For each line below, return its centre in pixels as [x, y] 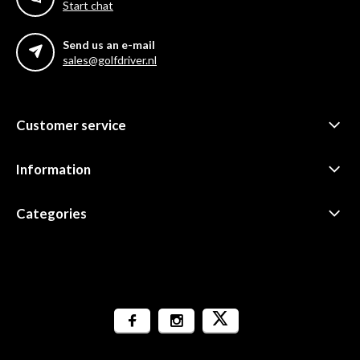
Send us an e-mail [109, 45]
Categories [51, 214]
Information [53, 170]
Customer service [71, 125]
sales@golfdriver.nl [110, 60]
